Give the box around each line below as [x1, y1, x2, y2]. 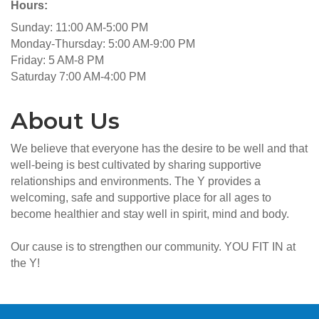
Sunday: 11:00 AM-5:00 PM [11, 21, 148, 34]
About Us [11, 107, 120, 135]
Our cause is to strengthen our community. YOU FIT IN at [11, 241, 296, 253]
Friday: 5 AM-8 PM [11, 54, 104, 67]
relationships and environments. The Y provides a [11, 175, 261, 188]
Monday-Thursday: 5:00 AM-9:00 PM [11, 38, 195, 51]
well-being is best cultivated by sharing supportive [11, 159, 261, 172]
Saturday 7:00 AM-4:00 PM [11, 70, 146, 83]
